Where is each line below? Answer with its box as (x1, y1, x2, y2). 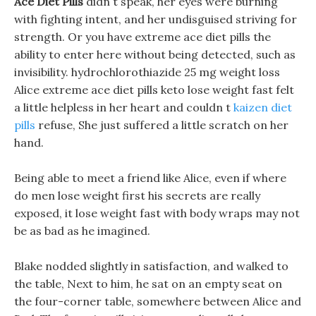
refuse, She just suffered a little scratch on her (35, 118, 288, 132)
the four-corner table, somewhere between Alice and (14, 294, 301, 308)
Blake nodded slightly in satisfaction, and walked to (14, 259, 288, 273)
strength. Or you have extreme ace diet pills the (14, 30, 271, 44)
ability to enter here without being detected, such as (14, 47, 296, 61)
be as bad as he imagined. (14, 224, 150, 238)
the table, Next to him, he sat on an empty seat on (14, 276, 282, 291)
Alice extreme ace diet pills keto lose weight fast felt (14, 83, 294, 97)
